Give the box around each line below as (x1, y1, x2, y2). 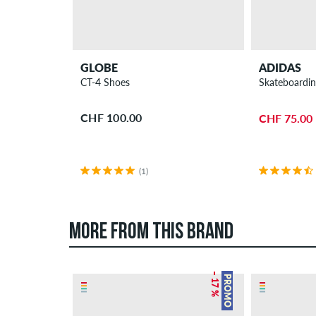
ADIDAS (258, 60, 301, 74)
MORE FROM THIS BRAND (69, 221, 233, 245)
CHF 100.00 (80, 111, 142, 124)
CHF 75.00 (258, 111, 312, 125)
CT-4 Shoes (80, 75, 130, 88)
